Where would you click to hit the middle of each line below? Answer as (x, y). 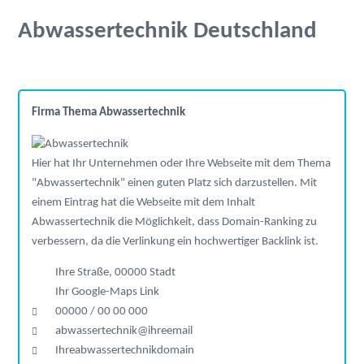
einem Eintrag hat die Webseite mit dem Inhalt (143, 202)
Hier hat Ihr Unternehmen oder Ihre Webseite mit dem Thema (181, 163)
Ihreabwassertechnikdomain (125, 351)
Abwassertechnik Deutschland (167, 32)
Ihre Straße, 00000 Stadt (116, 273)
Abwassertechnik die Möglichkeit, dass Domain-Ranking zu (174, 222)
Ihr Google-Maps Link (108, 292)
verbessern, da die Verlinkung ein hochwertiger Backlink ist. (175, 241)
